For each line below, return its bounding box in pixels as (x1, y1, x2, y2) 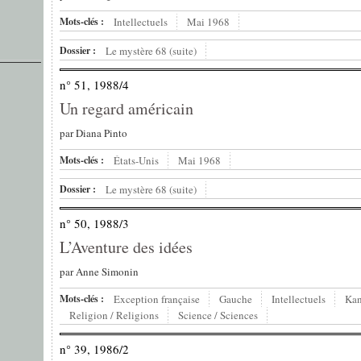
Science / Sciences (178, 308, 258, 323)
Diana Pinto (76, 126, 127, 141)
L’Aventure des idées (60, 236, 193, 259)
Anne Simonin (76, 264, 139, 280)
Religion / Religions (69, 308, 159, 323)
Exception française (114, 292, 200, 307)
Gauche (219, 292, 252, 307)
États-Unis (114, 153, 159, 168)
